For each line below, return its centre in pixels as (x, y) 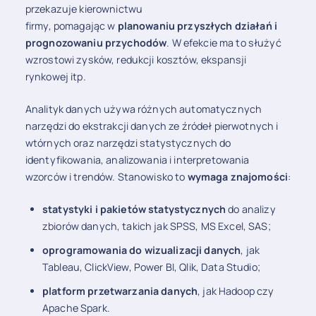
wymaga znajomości (237, 176)
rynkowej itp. (55, 77)
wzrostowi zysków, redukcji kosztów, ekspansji (136, 60)
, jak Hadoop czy (236, 291)
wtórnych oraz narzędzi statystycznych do (128, 142)
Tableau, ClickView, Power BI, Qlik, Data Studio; (151, 267)
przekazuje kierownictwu (84, 9)
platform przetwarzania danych (120, 291)
